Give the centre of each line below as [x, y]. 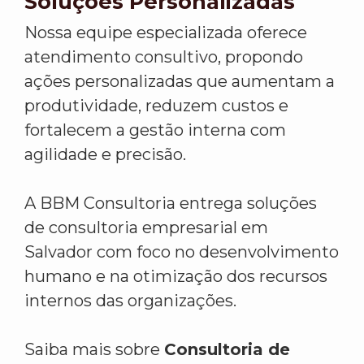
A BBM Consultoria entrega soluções [171, 204]
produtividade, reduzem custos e [156, 106]
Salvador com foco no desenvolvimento [182, 252]
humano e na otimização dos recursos [176, 277]
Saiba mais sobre [94, 350]
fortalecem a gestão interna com [155, 130]
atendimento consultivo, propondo [164, 57]
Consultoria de [227, 350]
